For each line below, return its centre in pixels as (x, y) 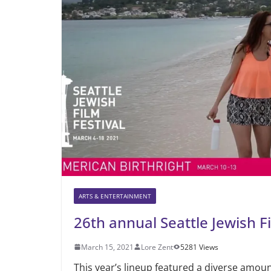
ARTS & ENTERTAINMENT (115, 196)
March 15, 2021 (107, 247)
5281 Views (199, 247)
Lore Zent (157, 247)
